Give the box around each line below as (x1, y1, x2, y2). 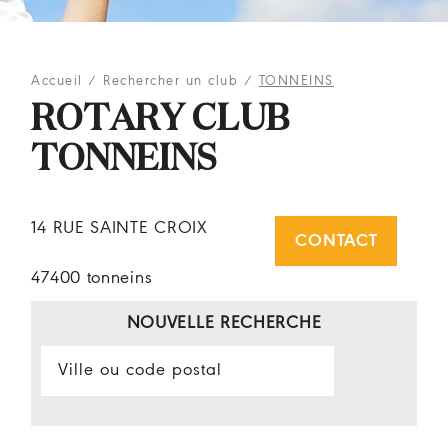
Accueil (31, 74, 83, 89)
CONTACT (295, 231, 378, 251)
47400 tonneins (31, 269, 153, 288)
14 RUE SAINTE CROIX (31, 219, 208, 238)
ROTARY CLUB (31, 103, 291, 138)
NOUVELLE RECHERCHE (126, 314, 322, 333)
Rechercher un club (103, 74, 239, 89)
